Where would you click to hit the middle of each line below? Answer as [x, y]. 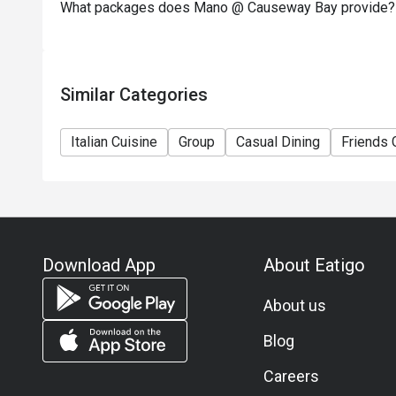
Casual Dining [278, 142]
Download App [99, 265]
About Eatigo [314, 265]
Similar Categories [134, 95]
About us [294, 305]
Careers [291, 376]
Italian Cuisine [114, 142]
